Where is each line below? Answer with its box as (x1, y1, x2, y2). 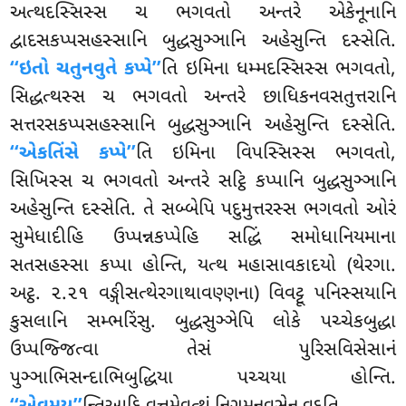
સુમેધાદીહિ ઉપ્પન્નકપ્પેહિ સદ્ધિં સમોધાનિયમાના (10, 226, 396, 252)
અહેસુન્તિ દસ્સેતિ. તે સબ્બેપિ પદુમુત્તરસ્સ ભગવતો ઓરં (10, 198, 396, 224)
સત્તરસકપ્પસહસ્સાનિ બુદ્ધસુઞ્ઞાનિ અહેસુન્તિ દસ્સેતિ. (10, 113, 396, 140)
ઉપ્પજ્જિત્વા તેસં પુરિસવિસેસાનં (10, 338, 396, 364)
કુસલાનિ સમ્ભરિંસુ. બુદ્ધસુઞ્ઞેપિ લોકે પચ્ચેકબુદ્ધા (10, 310, 396, 336)
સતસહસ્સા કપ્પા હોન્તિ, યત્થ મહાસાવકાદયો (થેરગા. (10, 254, 396, 280)
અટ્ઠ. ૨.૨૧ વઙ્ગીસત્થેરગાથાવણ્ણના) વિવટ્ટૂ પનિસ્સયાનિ (10, 282, 396, 308)
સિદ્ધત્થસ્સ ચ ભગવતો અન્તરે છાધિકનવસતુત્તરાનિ (10, 85, 396, 111)
